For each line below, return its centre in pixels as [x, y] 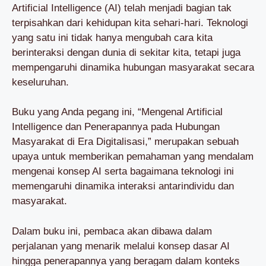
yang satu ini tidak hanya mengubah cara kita [112, 37]
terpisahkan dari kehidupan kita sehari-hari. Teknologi [130, 23]
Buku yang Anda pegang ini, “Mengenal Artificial [117, 112]
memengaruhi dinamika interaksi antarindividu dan [123, 186]
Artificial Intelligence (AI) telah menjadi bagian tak [122, 8]
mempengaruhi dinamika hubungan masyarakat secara [133, 67]
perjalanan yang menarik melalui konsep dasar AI [121, 246]
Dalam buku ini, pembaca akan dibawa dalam [112, 231]
